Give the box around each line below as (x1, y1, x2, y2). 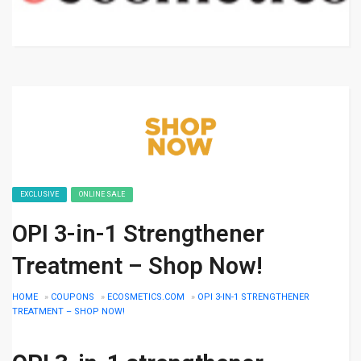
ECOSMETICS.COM (107, 292, 185, 303)
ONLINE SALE (79, 190, 125, 199)
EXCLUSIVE (20, 190, 59, 199)
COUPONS (51, 292, 94, 303)
